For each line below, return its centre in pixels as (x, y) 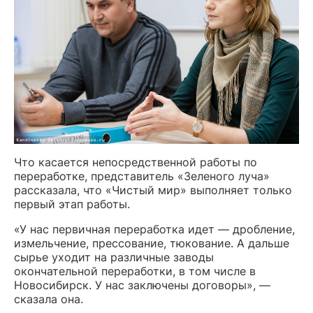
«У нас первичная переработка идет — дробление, (154, 230)
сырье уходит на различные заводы (114, 257)
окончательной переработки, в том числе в (135, 271)
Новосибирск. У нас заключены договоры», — (142, 285)
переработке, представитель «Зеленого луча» (142, 176)
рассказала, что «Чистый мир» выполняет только (153, 190)
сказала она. (49, 299)
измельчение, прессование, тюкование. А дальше (152, 243)
